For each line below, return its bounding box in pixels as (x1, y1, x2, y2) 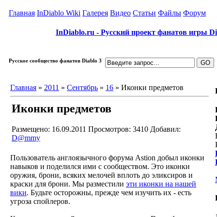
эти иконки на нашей (126, 180, 196, 188)
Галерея (82, 9, 108, 17)
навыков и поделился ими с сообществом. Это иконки (10, 162, 190, 170)
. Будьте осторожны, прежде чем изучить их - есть (27, 188, 191, 197)
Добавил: (150, 124, 181, 133)
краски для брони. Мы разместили (10, 180, 126, 188)
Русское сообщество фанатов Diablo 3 (9, 58, 102, 63)
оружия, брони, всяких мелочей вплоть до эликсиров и (10, 171, 193, 179)
